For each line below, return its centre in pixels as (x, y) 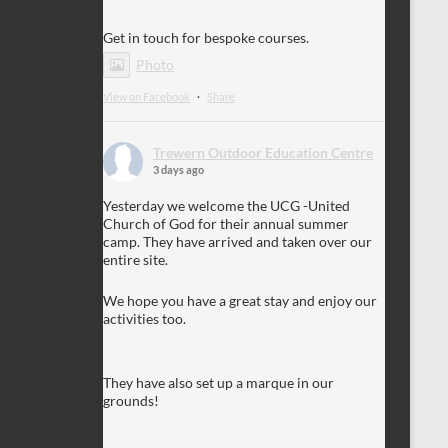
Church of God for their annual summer (226, 223)
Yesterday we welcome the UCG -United (226, 205)
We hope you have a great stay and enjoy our (240, 300)
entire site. (135, 259)
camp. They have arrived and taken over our (237, 241)
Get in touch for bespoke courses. (206, 37)
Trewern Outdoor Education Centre (263, 152)
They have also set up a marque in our (218, 382)
